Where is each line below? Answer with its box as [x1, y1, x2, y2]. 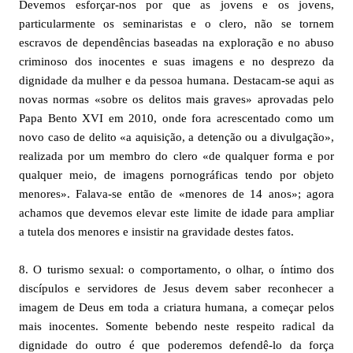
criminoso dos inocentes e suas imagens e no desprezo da [19, 55, 334, 68]
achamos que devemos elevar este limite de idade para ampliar [19, 206, 334, 219]
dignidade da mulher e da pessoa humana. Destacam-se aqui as [19, 74, 334, 87]
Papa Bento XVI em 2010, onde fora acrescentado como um [19, 112, 334, 124]
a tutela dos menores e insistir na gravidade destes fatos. [19, 225, 294, 238]
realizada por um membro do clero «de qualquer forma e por [19, 150, 334, 162]
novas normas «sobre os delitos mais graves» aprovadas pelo [19, 93, 334, 106]
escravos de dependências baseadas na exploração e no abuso [19, 36, 334, 49]
